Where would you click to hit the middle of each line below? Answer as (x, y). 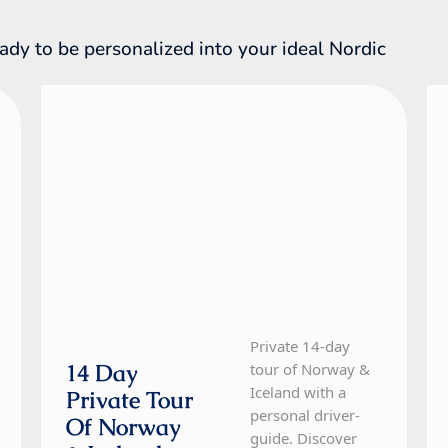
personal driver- (305, 415)
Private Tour (129, 400)
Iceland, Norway (144, 97)
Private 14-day (300, 346)
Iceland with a (298, 392)
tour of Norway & (310, 369)
